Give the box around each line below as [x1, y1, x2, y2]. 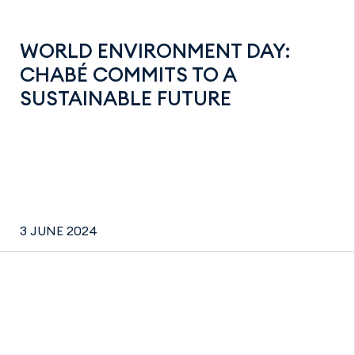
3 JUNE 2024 [20, 223, 97, 239]
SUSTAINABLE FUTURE [20, 85, 231, 111]
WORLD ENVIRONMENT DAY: [20, 37, 290, 63]
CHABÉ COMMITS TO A [20, 61, 236, 87]
